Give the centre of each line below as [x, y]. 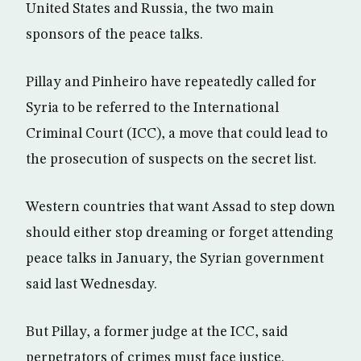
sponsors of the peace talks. [114, 35]
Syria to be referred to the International [152, 108]
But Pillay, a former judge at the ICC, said [157, 332]
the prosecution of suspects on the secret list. [171, 160]
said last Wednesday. [91, 284]
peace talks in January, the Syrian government [175, 259]
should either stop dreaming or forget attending [180, 233]
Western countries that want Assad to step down [180, 207]
